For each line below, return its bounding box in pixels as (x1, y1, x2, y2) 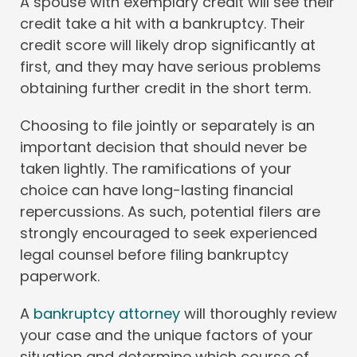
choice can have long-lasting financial (20, 179, 293, 200)
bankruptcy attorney (33, 303, 180, 324)
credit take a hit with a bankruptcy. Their (20, 13, 305, 33)
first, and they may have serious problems (20, 56, 321, 76)
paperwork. (20, 265, 100, 286)
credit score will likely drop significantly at (20, 34, 316, 55)
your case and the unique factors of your (20, 324, 313, 345)
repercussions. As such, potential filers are (20, 201, 320, 222)
